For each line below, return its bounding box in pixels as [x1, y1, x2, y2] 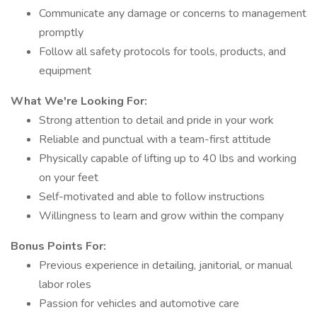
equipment [39, 63, 91, 79]
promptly [39, 25, 83, 40]
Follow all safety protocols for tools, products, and [39, 44, 286, 59]
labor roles [39, 277, 91, 292]
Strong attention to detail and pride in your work [39, 113, 274, 128]
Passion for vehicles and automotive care [39, 296, 239, 311]
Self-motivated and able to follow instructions [39, 189, 265, 204]
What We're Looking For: [11, 93, 147, 109]
